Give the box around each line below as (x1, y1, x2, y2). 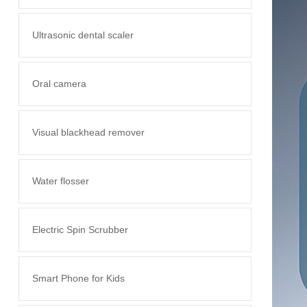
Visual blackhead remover (32, 127, 145, 138)
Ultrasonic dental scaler (32, 29, 134, 40)
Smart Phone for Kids (32, 273, 125, 284)
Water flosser (32, 175, 89, 186)
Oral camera (32, 78, 86, 89)
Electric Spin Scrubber (32, 224, 128, 235)
